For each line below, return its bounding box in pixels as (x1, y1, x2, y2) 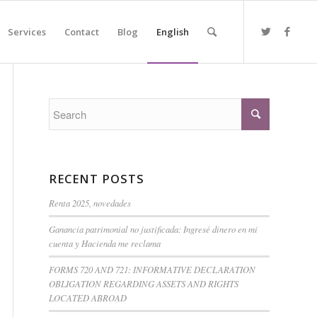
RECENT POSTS (49, 171, 144, 187)
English (156, 25, 190, 38)
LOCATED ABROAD (49, 292, 127, 304)
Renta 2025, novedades (49, 197, 131, 209)
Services (8, 25, 47, 38)
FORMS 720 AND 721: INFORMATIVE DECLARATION (49, 263, 255, 275)
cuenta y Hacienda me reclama (49, 237, 161, 249)
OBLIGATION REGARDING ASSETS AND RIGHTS (49, 277, 238, 289)
